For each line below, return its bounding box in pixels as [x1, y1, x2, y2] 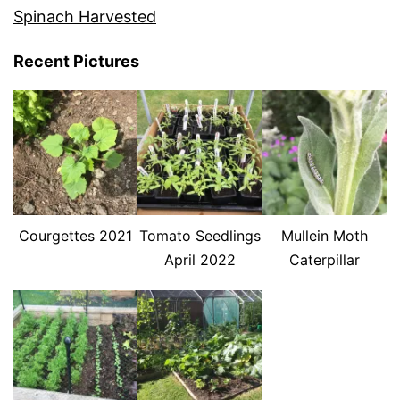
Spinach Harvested [13, 7, 156, 27]
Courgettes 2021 [19, 226, 133, 245]
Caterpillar [288, 250, 360, 269]
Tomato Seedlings [138, 226, 261, 245]
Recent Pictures [13, 52, 139, 71]
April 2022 [163, 250, 236, 269]
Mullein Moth [280, 226, 368, 245]
